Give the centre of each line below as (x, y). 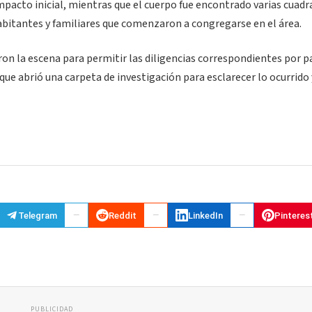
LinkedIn (205, 215)
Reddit (123, 215)
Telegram (38, 215)
